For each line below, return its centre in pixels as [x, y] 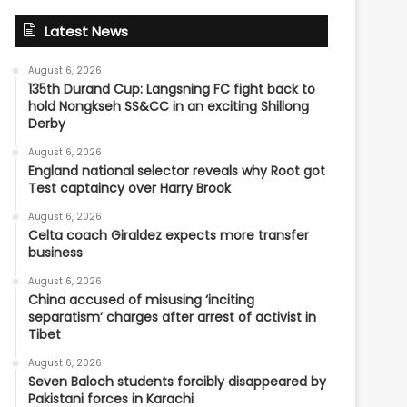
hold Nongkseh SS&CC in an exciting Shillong [169, 106]
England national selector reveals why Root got [177, 171]
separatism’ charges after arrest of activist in [173, 317]
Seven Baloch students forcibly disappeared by [178, 382]
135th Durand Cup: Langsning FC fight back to [172, 89]
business [56, 253]
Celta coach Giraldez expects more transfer [169, 235]
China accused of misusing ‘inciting [142, 300]
